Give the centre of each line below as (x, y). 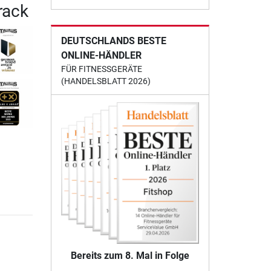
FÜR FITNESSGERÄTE (101, 69)
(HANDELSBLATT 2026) (106, 81)
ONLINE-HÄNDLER (101, 55)
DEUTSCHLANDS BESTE (113, 41)
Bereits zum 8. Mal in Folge (130, 255)
